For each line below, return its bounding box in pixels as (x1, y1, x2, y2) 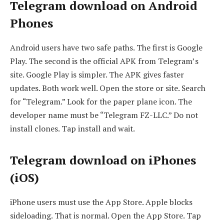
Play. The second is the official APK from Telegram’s (10, 55, 198, 66)
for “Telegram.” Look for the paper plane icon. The (10, 95, 192, 107)
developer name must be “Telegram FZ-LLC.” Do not (10, 109, 198, 120)
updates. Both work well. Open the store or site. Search (10, 82, 205, 93)
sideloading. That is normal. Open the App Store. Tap (10, 209, 201, 221)
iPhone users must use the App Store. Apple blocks (10, 196, 192, 207)
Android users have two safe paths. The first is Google (10, 41, 202, 53)
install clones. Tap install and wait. (10, 122, 135, 134)
